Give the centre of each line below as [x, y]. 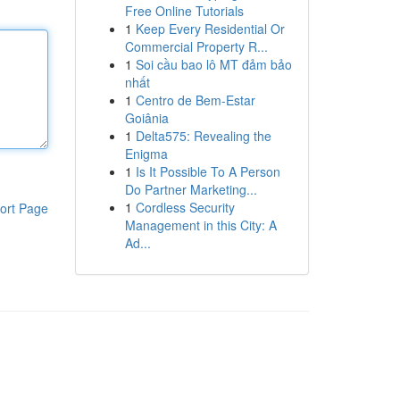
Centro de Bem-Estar [195, 100]
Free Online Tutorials [184, 11]
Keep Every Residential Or [210, 29]
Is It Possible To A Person [208, 171]
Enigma [146, 154]
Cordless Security [185, 207]
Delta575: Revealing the [203, 136]
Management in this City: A [200, 225]
